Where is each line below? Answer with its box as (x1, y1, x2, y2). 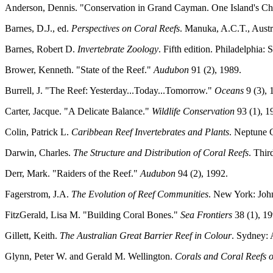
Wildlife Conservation (152, 106, 237, 117)
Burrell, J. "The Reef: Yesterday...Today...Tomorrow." (5, 85, 214, 96)
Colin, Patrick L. (5, 127, 71, 138)
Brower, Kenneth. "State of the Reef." (5, 65, 154, 76)
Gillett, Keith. (5, 230, 60, 241)
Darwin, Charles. (5, 147, 73, 158)
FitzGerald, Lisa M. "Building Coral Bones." (5, 210, 180, 221)
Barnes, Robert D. (5, 44, 77, 55)
